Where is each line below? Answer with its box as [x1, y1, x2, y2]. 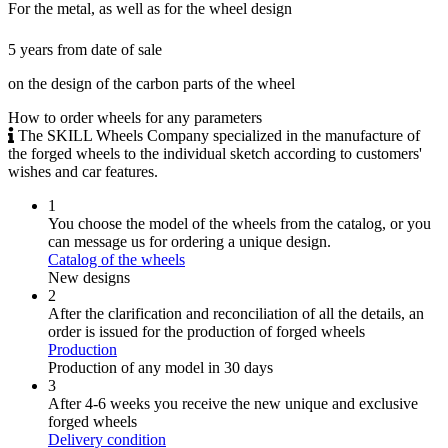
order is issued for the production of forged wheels [48, 323, 365, 341]
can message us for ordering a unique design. [48, 233, 331, 251]
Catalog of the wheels [48, 251, 185, 269]
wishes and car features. [8, 163, 158, 181]
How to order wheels [8, 109, 141, 127]
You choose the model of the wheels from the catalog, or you [48, 215, 431, 233]
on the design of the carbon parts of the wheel [8, 75, 295, 93]
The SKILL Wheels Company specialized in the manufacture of [14, 127, 420, 145]
